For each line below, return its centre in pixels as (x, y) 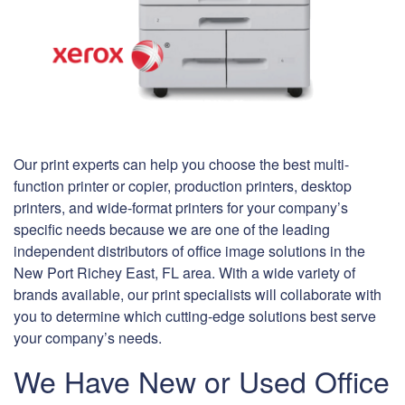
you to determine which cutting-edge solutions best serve (195, 316)
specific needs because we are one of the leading (172, 230)
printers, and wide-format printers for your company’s (181, 208)
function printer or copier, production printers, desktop (183, 186)
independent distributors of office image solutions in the (189, 251)
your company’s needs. (88, 338)
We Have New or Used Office (202, 381)
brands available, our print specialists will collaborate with (198, 295)
